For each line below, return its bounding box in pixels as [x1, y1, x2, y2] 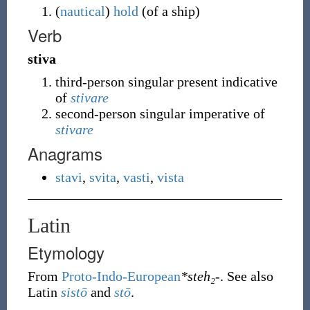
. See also [219, 268, 273, 284]
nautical [60, 3, 105, 19]
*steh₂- [180, 268, 220, 284]
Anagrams [27, 141, 102, 165]
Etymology [27, 240, 104, 264]
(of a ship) [138, 3, 200, 19]
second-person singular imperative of [55, 106, 265, 121]
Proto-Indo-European [61, 268, 181, 284]
